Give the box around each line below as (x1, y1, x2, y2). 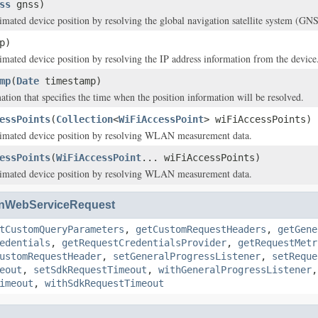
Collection (56, 114, 113, 125)
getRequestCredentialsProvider (62, 237, 226, 248)
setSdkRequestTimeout (33, 264, 147, 275)
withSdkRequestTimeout (45, 278, 164, 289)
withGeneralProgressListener (158, 264, 312, 275)
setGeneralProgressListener (113, 251, 261, 262)
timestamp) (39, 75, 102, 87)
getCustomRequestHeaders (136, 224, 266, 235)
